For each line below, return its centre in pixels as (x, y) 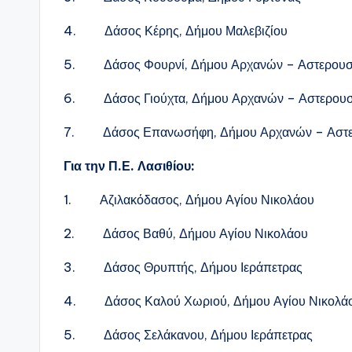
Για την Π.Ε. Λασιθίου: (129, 165)
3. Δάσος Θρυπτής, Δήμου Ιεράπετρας (183, 267)
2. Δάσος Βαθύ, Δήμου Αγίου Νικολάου (186, 233)
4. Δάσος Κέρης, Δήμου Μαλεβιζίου (176, 30)
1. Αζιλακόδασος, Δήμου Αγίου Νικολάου (189, 199)
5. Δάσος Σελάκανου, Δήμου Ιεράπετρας (188, 334)
